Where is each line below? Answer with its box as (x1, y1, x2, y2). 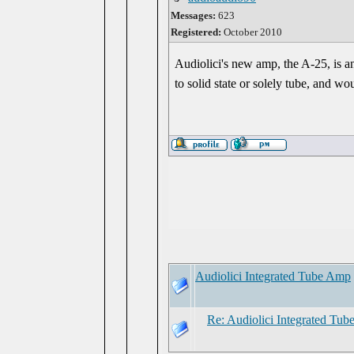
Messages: (171, 9, 216, 21)
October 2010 (221, 26, 282, 38)
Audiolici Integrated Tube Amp (195, 269, 351, 283)
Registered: (171, 26, 221, 38)
